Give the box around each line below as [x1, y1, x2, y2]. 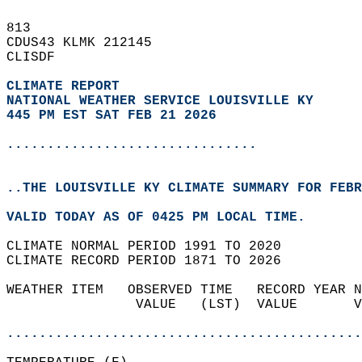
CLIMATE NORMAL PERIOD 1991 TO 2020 [6, 239, 297, 254]
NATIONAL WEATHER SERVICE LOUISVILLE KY [6, 94, 314, 108]
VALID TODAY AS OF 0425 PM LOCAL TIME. [6, 210, 322, 225]
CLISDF [6, 50, 71, 65]
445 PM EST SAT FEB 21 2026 [6, 108, 217, 123]
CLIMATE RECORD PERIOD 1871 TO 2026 [6, 254, 297, 268]
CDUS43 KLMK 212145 [6, 36, 168, 50]
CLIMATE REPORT [6, 79, 128, 94]
